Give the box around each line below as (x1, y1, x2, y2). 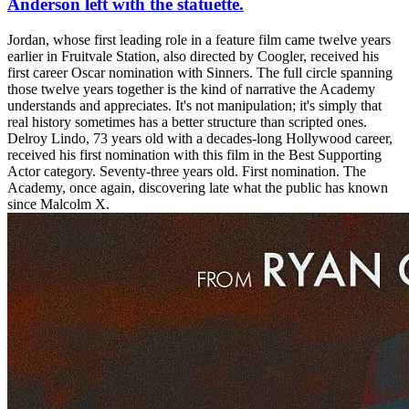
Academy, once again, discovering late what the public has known (7, 179, 388, 195)
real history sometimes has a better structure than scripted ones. (7, 113, 367, 130)
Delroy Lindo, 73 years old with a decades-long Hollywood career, (7, 130, 393, 146)
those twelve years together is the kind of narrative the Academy (7, 80, 375, 97)
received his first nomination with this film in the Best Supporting (7, 146, 382, 163)
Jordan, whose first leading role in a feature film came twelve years (7, 31, 391, 47)
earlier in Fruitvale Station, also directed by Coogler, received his (7, 47, 379, 64)
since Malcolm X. (7, 195, 110, 212)
